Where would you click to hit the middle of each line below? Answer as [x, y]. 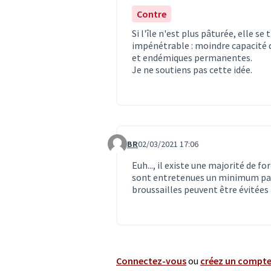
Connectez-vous [151, 260]
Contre [152, 14]
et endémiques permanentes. [192, 57]
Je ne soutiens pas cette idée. [192, 69]
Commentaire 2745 [147, 149]
